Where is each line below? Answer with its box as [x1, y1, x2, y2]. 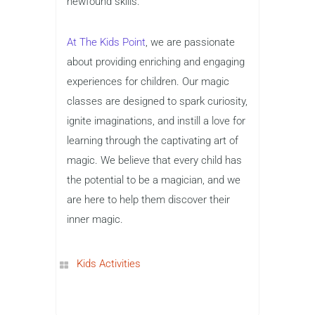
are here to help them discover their [67, 193, 230, 206]
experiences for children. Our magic [67, 75, 229, 88]
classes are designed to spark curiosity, [67, 94, 247, 108]
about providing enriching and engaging [67, 55, 245, 68]
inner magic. [67, 212, 123, 226]
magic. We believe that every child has [67, 153, 242, 167]
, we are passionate [146, 35, 235, 49]
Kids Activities [77, 257, 141, 270]
